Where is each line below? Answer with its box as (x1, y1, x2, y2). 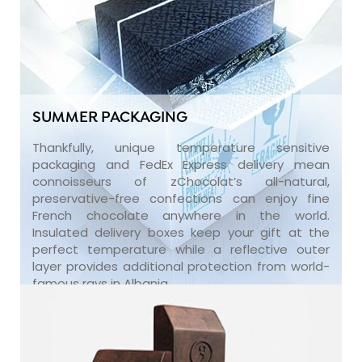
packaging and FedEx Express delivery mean (32, 155, 330, 173)
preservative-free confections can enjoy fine (32, 189, 330, 207)
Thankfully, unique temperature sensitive (32, 138, 330, 156)
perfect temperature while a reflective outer (32, 240, 330, 258)
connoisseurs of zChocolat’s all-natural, (32, 172, 330, 190)
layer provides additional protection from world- (32, 257, 330, 275)
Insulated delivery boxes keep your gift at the (32, 223, 330, 241)
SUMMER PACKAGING (32, 108, 187, 128)
